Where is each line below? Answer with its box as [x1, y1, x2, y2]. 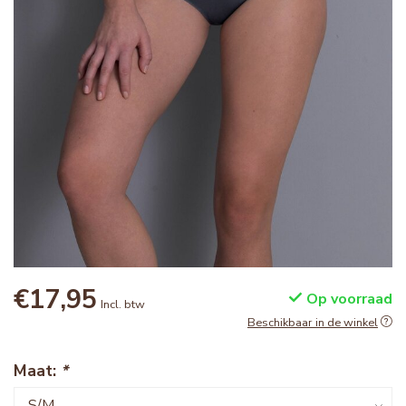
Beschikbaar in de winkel [247, 314, 378, 332]
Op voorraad [303, 289, 392, 310]
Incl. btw [101, 296, 145, 314]
